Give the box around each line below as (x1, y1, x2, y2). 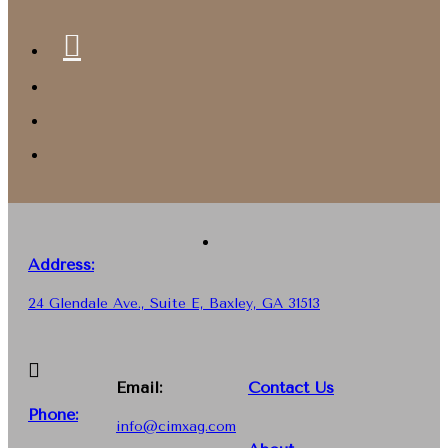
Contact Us (247, 377, 334, 397)
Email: (115, 377, 162, 397)
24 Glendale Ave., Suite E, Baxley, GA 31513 (28, 294, 320, 312)
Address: (28, 254, 94, 274)
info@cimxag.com (115, 417, 236, 435)
